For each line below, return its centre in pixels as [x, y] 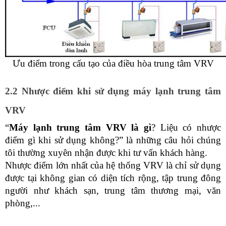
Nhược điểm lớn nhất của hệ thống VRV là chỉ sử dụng [113, 165]
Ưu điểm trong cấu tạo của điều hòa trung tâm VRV [113, 63]
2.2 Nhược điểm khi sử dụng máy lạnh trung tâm [113, 91]
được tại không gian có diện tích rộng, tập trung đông [113, 178]
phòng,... [23, 203]
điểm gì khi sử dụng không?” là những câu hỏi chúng [113, 140]
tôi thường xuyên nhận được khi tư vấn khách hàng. [107, 153]
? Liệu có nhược [186, 127]
